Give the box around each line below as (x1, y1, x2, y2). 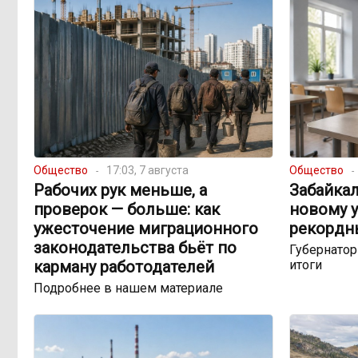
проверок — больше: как (34, 200, 220, 220)
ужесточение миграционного (34, 219, 258, 239)
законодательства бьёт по (34, 238, 237, 258)
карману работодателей (34, 257, 214, 277)
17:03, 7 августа (106, 164, 189, 177)
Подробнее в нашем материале (34, 280, 223, 296)
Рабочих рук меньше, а (34, 181, 207, 201)
